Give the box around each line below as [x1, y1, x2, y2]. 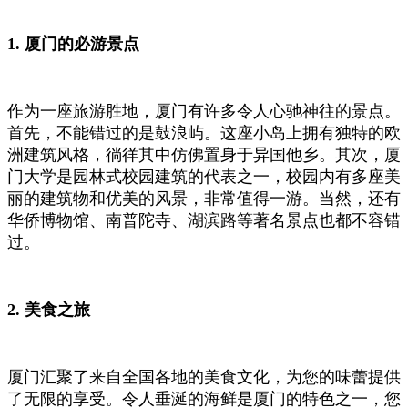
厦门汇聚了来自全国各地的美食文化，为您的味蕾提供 [7, 368, 401, 387]
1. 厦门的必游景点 [7, 35, 139, 54]
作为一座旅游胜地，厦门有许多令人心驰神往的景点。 [7, 102, 401, 121]
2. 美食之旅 [7, 301, 90, 320]
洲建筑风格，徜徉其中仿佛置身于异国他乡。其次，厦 [7, 146, 401, 165]
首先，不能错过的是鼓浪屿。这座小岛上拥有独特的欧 [7, 124, 401, 143]
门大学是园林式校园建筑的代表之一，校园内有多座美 [7, 168, 401, 187]
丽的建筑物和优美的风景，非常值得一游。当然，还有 [7, 189, 401, 209]
